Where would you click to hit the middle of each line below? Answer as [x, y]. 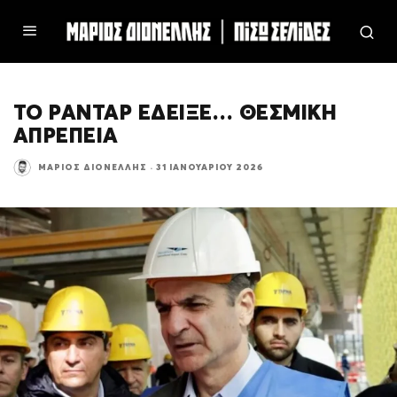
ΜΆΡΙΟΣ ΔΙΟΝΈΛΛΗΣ [93, 167]
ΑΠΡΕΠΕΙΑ [66, 137]
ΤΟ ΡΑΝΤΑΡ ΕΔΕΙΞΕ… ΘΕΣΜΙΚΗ [175, 114]
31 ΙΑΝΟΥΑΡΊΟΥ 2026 [210, 167]
